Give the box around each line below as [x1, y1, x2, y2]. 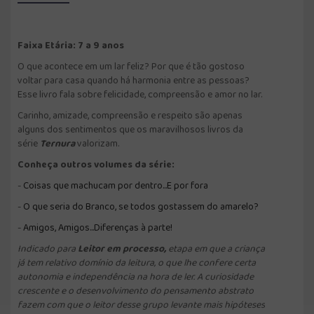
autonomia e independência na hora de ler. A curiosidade [18, 268, 254, 285]
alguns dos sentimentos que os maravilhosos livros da [18, 121, 243, 137]
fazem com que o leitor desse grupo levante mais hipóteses [18, 296, 265, 313]
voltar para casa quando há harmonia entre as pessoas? [18, 72, 250, 88]
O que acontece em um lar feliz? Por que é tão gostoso [18, 58, 245, 74]
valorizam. [75, 135, 119, 151]
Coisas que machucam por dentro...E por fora [23, 177, 208, 193]
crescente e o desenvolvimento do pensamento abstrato [18, 282, 254, 299]
